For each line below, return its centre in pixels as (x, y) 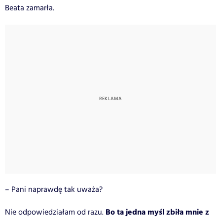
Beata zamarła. (30, 8)
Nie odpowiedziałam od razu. (55, 212)
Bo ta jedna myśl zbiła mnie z (157, 212)
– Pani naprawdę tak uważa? (54, 189)
